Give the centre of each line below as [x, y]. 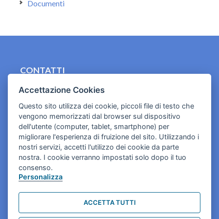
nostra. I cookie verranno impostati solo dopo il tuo [103, 157]
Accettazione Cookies [62, 90]
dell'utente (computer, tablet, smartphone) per [94, 126]
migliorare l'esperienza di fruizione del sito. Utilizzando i [109, 136]
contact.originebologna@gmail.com [88, 86]
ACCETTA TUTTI [109, 203]
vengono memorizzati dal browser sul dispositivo [100, 116]
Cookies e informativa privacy [78, 107]
